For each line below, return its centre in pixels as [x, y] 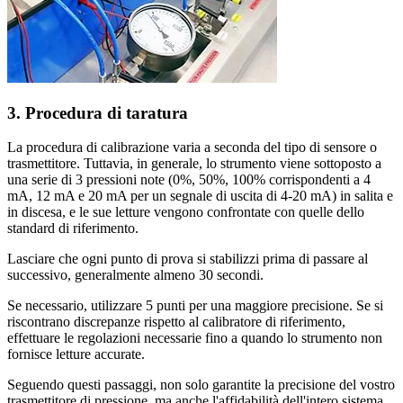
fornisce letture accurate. [76, 354]
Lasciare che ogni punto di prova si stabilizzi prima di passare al [188, 259]
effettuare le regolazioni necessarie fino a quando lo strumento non [195, 338]
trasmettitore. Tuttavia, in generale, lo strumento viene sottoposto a [194, 164]
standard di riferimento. [73, 228]
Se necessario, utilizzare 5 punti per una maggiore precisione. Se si [195, 306]
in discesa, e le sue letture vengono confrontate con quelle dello [186, 212]
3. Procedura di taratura [98, 112]
